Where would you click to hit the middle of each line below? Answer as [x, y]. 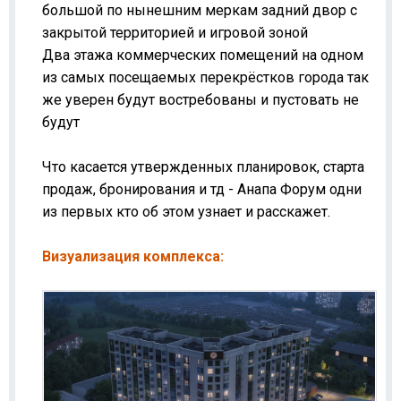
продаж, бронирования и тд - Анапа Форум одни [202, 189]
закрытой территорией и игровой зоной [175, 32]
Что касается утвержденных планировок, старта [203, 166]
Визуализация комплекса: [133, 256]
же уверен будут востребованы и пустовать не [200, 99]
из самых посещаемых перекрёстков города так [205, 77]
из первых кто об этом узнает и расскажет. [186, 211]
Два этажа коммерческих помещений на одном [203, 55]
